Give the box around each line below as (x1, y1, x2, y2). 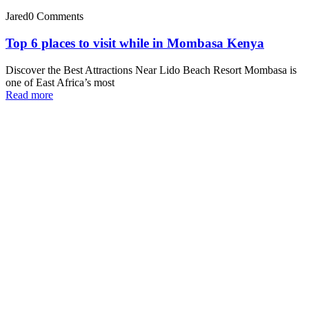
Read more (6, 88, 53, 101)
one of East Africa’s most (6, 76, 114, 88)
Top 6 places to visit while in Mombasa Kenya (6, 35, 264, 50)
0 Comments (28, 10, 83, 23)
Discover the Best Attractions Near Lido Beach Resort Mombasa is (6, 63, 297, 76)
